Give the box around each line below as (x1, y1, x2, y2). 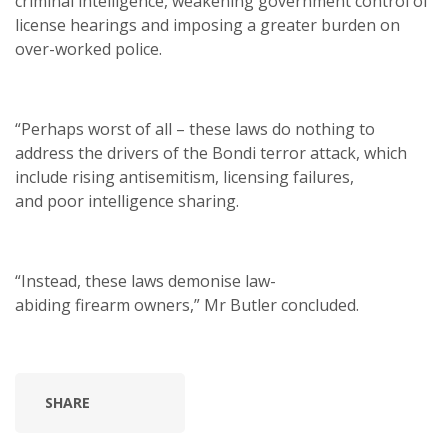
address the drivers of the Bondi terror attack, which (15, 142, 407, 164)
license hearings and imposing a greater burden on (15, 14, 400, 36)
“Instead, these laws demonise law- (15, 270, 276, 292)
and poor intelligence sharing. (15, 190, 243, 212)
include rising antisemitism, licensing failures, (15, 166, 354, 188)
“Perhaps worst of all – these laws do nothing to (15, 118, 375, 140)
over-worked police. (15, 38, 166, 60)
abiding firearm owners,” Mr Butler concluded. (15, 294, 363, 316)
